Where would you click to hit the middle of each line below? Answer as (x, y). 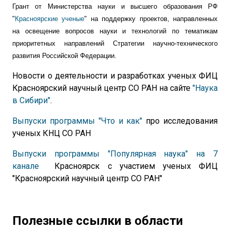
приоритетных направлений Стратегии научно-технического (115, 43)
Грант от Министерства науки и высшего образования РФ (115, 6)
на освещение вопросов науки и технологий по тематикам (115, 31)
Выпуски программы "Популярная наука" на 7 (115, 154)
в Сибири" (31, 100)
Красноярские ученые (50, 19)
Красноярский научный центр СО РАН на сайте (102, 88)
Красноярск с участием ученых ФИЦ (128, 166)
